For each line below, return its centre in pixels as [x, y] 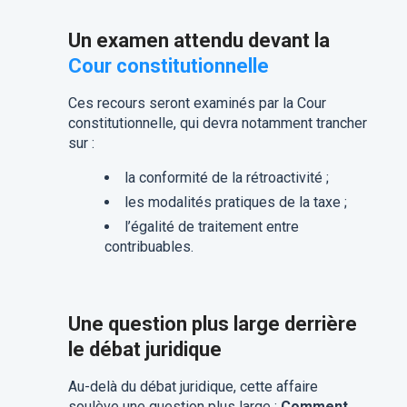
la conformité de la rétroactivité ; [226, 178]
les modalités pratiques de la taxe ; [235, 203]
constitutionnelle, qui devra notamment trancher [217, 124]
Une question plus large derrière [212, 324]
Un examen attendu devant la [199, 41]
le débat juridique [144, 350]
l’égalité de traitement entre [211, 227]
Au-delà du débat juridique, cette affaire [193, 387]
